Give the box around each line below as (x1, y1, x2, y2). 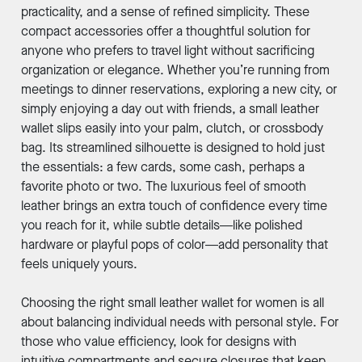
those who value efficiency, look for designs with (20, 333, 297, 351)
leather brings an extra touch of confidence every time (20, 197, 327, 215)
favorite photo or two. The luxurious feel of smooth (20, 178, 306, 196)
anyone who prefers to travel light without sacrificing (20, 42, 314, 60)
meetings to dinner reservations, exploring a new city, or (20, 81, 337, 99)
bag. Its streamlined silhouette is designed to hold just (20, 139, 325, 157)
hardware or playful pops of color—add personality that (20, 236, 328, 254)
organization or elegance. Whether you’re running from (20, 61, 330, 79)
